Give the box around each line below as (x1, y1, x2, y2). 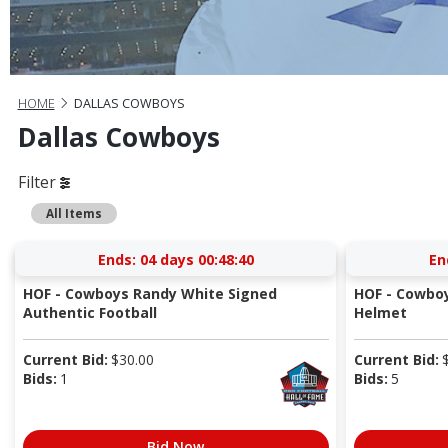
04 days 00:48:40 (139, 249, 254, 269)
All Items (46, 204, 103, 221)
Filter (17, 170, 60, 193)
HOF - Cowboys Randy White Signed (22, 283, 277, 303)
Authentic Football (22, 302, 157, 322)
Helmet (353, 302, 407, 322)
